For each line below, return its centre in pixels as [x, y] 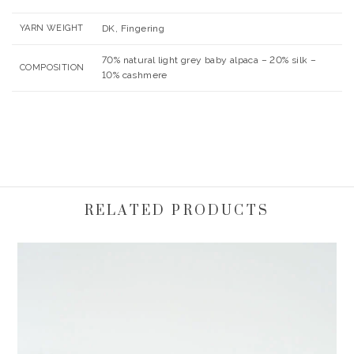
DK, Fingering [134, 29]
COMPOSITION [52, 68]
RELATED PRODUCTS [177, 211]
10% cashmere [135, 75]
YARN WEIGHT [52, 28]
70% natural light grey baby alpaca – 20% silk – [209, 60]
